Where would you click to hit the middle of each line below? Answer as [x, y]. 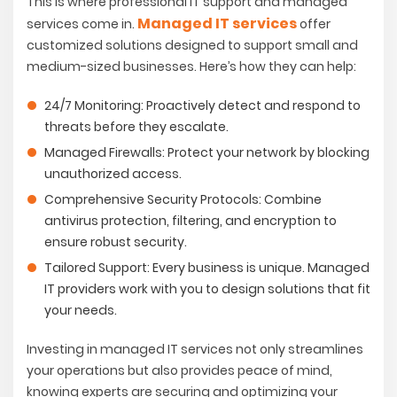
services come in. [82, 24]
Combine [292, 200]
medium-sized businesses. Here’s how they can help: [194, 67]
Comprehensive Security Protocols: [153, 200]
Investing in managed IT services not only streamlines [195, 350]
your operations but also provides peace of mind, [179, 371]
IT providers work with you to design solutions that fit [207, 289]
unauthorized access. [116, 174]
